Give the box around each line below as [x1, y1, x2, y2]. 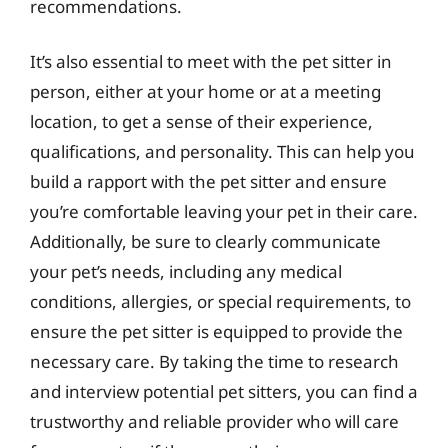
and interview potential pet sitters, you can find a [30, 380, 418, 403]
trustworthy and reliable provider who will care [30, 410, 399, 433]
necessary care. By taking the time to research [30, 350, 399, 373]
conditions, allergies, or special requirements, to [30, 290, 411, 313]
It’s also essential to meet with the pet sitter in [30, 50, 392, 73]
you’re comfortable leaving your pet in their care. [30, 200, 418, 223]
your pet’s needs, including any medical [30, 260, 342, 283]
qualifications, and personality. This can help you [30, 140, 415, 163]
